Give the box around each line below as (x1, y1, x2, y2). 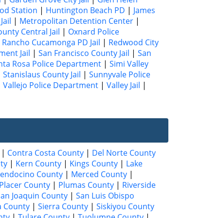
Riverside (122, 179, 156, 190)
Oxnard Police (68, 26, 119, 37)
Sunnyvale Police (89, 69, 150, 80)
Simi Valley (109, 58, 148, 69)
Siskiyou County (96, 200, 154, 212)
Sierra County (38, 200, 88, 212)
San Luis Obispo (76, 190, 134, 201)
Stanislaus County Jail (3, 69, 81, 80)
